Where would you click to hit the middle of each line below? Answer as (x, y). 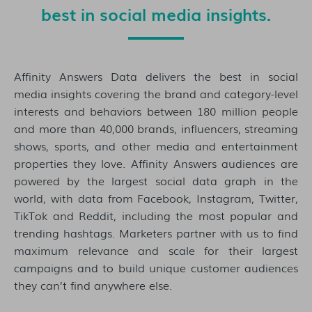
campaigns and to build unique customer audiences (156, 268)
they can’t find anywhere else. (93, 285)
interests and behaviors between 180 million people (156, 111)
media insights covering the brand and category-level (156, 94)
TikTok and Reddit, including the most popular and (156, 216)
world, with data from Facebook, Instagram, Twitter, (156, 198)
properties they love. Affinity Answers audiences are (156, 163)
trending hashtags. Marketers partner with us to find (156, 233)
